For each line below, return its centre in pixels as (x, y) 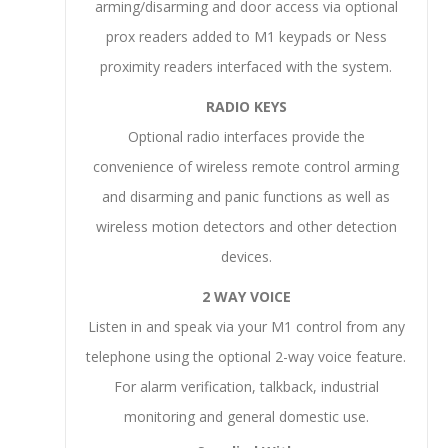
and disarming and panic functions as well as (246, 196)
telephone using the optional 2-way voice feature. (246, 356)
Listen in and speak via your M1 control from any (246, 326)
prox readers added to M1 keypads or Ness (246, 36)
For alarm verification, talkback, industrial (246, 386)
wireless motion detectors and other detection (246, 226)
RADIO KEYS (246, 106)
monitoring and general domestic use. (246, 416)
